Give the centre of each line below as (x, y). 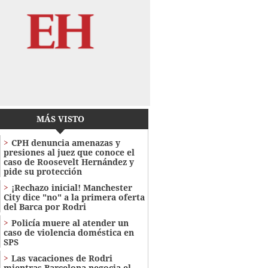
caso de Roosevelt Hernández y (68, 162)
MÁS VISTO (60, 118)
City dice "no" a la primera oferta (74, 197)
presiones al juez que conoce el (69, 152)
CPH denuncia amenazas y (66, 142)
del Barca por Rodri (45, 206)
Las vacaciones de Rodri (62, 258)
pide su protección (42, 171)
